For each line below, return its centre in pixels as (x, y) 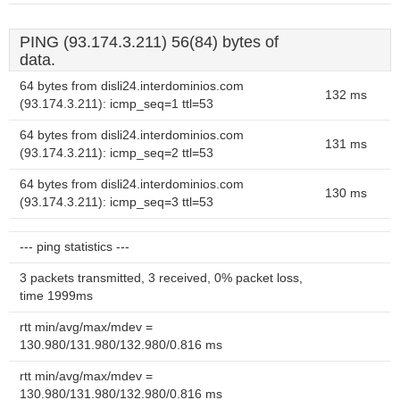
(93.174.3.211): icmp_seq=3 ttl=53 (117, 202)
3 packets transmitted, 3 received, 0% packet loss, (161, 278)
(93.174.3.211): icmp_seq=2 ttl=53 (117, 153)
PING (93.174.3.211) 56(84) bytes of (149, 42)
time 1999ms (56, 296)
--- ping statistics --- (75, 247)
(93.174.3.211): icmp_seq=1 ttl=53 (117, 104)
